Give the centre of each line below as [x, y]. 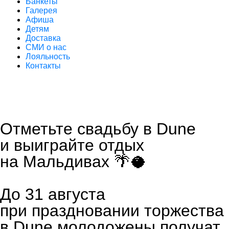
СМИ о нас [46, 47]
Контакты [43, 65]
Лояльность [48, 56]
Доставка [43, 38]
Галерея [41, 10]
